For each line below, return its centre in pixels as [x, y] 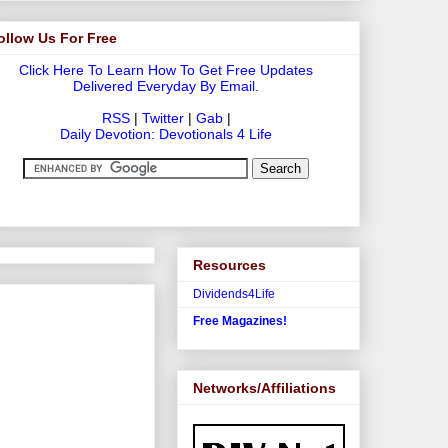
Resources [229, 264]
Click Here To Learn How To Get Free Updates [166, 70]
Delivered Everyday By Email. [166, 86]
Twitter [162, 118]
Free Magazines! [240, 321]
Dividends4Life [234, 293]
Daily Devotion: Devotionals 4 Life [166, 134]
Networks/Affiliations [264, 387]
